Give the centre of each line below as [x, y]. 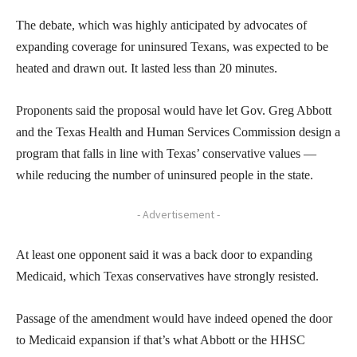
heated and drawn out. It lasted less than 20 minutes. [147, 69]
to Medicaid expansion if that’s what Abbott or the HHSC [161, 340]
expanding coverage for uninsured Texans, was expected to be [172, 47]
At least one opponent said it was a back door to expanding [164, 255]
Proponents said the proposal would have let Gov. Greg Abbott [174, 111]
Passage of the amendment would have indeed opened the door [174, 319]
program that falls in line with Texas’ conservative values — [166, 154]
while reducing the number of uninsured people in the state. [165, 175]
